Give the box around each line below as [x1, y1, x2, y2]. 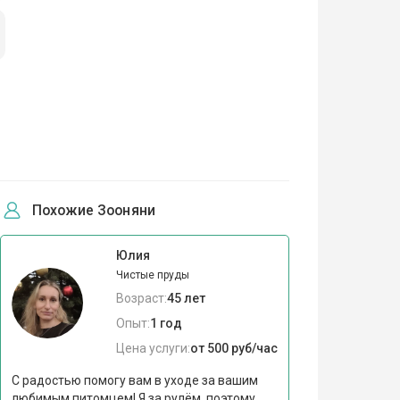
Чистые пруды [115, 268, 189, 281]
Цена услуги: [115, 340, 190, 355]
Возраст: [115, 290, 167, 305]
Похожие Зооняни [31, 201, 156, 219]
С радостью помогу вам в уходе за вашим [11, 372, 258, 387]
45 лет [166, 290, 205, 305]
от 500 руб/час [189, 340, 278, 355]
